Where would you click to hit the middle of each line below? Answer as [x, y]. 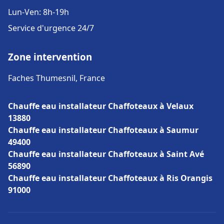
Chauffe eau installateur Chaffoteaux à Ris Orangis [110, 178]
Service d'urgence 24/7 [51, 28]
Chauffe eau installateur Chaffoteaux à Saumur [103, 130]
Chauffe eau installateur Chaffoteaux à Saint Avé [106, 154]
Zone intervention [50, 57]
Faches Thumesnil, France [56, 78]
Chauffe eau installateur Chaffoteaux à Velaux [101, 106]
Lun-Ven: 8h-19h [38, 12]
